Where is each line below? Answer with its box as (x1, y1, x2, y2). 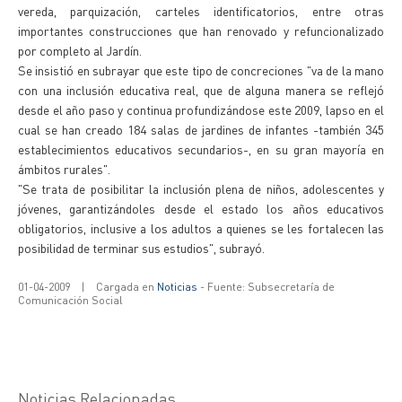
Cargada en (96, 280, 157, 293)
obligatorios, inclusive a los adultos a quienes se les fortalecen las (18, 220, 384, 236)
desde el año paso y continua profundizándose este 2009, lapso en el (18, 101, 384, 118)
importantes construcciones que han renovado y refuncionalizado (18, 22, 384, 39)
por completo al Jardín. (18, 42, 142, 58)
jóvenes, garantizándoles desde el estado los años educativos (18, 200, 384, 216)
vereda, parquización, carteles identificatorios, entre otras (18, 3, 384, 19)
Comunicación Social (18, 293, 123, 307)
